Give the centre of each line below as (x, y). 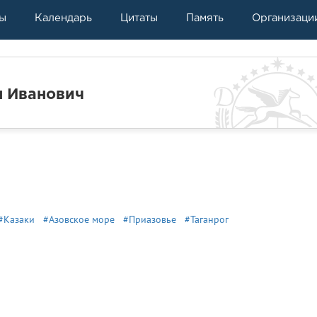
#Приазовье (150, 219)
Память (205, 18)
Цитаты (139, 18)
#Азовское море (79, 219)
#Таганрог (207, 219)
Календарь (63, 18)
